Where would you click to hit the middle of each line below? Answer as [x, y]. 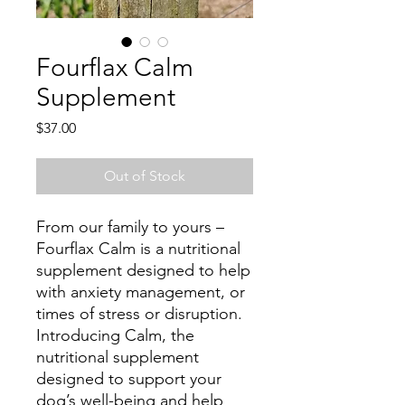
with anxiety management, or [141, 292]
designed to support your [129, 379]
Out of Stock [145, 176]
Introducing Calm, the [115, 335]
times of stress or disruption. [139, 314]
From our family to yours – [130, 227]
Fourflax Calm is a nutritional [138, 249]
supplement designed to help [143, 270]
